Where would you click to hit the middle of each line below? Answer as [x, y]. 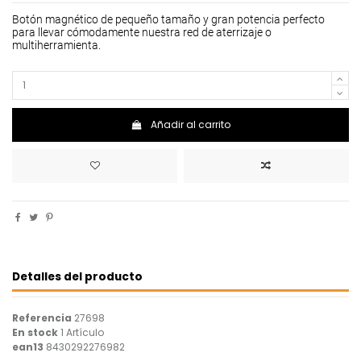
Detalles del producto [77, 276]
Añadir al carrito [190, 124]
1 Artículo [82, 332]
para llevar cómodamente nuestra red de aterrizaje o [142, 32]
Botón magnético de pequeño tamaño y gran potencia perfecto [168, 19]
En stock [35, 332]
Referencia [42, 317]
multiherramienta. [56, 45]
